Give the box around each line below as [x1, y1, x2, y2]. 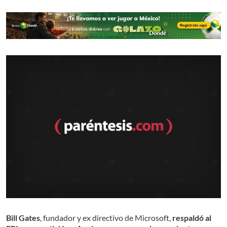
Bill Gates [6, 213, 40, 223]
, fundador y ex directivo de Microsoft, [40, 213, 172, 223]
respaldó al [172, 213, 211, 223]
